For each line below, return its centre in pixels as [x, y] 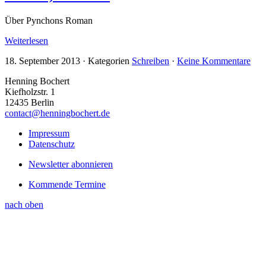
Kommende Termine [67, 185]
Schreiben [151, 61]
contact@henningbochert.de [57, 113]
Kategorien [110, 61]
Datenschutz [52, 144]
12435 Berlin [29, 103]
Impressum [49, 134]
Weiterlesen [26, 41]
